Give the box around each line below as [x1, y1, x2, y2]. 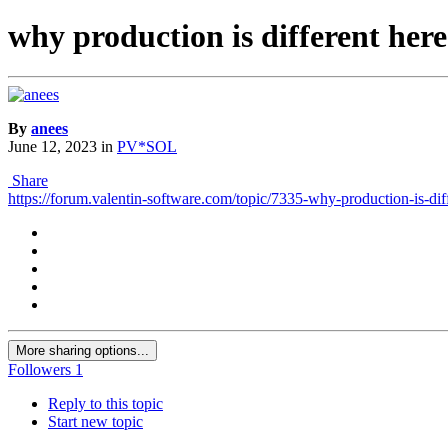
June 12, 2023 [8, 138, 97, 156]
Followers [8, 361, 71, 379]
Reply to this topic [48, 395, 163, 413]
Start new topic [48, 413, 143, 431]
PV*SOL [117, 138, 177, 156]
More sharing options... [16, 343, 149, 359]
